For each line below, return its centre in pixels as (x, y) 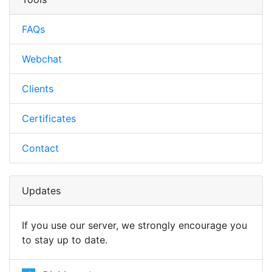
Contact (40, 148)
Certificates (49, 118)
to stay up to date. (65, 240)
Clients (38, 88)
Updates (41, 190)
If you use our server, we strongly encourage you (134, 225)
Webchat (42, 59)
